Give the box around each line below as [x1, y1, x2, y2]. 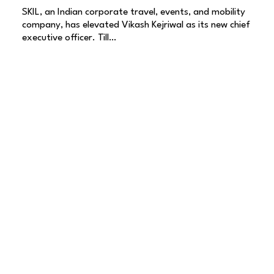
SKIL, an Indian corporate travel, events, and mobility [22, 7, 245, 17]
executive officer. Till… [22, 32, 116, 43]
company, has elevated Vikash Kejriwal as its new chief [22, 20, 250, 30]
